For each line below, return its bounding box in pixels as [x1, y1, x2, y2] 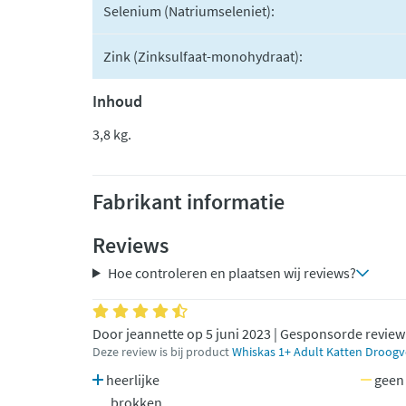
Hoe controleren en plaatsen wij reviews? [107, 264, 356, 282]
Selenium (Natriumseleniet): [103, 2, 275, 20]
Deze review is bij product [92, 344, 232, 360]
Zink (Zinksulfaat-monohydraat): [103, 47, 303, 65]
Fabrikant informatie [92, 188, 285, 216]
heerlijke [103, 371, 159, 389]
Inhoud [92, 91, 142, 111]
